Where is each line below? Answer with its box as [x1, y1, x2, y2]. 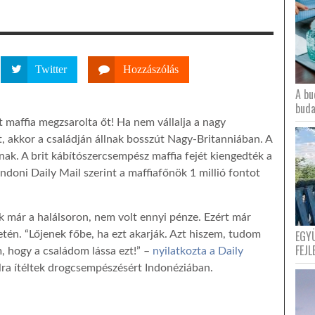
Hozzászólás [123, 63, 179, 75]
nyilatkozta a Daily [153, 245, 243, 257]
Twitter [35, 63, 67, 75]
